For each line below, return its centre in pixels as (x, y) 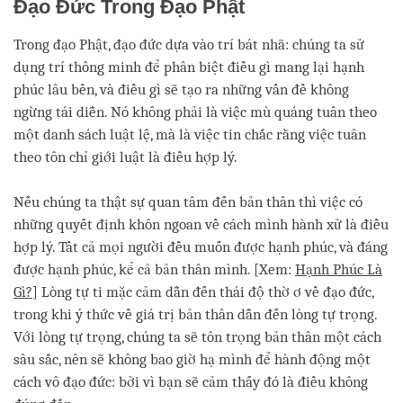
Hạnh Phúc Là (339, 270)
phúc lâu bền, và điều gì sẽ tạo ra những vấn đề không (181, 90)
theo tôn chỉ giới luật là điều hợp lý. (125, 157)
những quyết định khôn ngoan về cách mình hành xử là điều (201, 225)
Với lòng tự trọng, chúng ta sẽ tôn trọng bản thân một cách (197, 337)
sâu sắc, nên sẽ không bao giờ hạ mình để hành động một (192, 360)
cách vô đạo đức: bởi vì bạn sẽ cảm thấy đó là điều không (191, 382)
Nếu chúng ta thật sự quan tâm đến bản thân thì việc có (188, 202)
